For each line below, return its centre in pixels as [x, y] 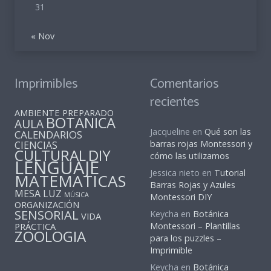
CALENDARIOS [48, 135]
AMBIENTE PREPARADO [64, 113]
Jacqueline [170, 132]
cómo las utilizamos [190, 156]
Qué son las [228, 132]
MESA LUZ [38, 194]
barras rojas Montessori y [201, 144]
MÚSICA [77, 195]
